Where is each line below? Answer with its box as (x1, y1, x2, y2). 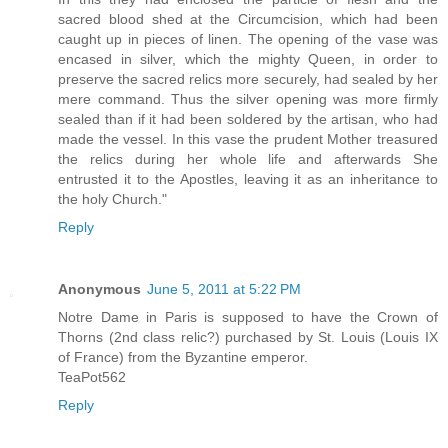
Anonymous (58, 280, 141, 297)
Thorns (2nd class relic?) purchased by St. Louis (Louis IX (58, 328, 438, 345)
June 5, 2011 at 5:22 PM (147, 280, 301, 297)
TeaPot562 (58, 368, 126, 385)
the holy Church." (58, 190, 167, 207)
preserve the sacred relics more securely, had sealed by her (58, 70, 438, 87)
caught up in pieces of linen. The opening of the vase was (58, 30, 438, 47)
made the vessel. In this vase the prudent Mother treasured (58, 130, 438, 147)
